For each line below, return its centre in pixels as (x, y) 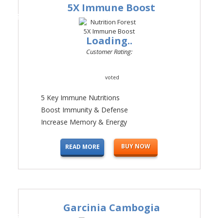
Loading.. (109, 41)
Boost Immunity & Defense (84, 110)
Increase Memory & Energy (84, 122)
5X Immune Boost (111, 8)
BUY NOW (136, 146)
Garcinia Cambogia (111, 208)
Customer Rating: (109, 52)
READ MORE (82, 147)
